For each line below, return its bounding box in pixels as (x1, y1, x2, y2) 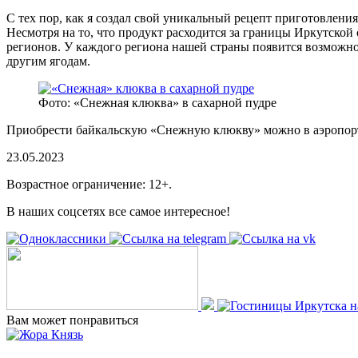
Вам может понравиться (6, 312, 138, 327)
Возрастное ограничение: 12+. (6, 177, 172, 191)
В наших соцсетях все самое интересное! (6, 204, 230, 218)
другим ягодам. (6, 54, 90, 68)
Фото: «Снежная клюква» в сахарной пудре (38, 95, 276, 109)
